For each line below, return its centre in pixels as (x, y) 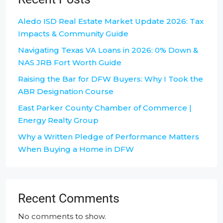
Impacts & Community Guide (73, 33)
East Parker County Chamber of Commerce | (105, 108)
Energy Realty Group (58, 120)
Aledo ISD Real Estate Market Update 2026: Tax (111, 21)
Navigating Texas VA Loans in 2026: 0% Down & (108, 50)
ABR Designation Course (66, 91)
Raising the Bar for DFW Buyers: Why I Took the (111, 79)
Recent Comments (69, 198)
